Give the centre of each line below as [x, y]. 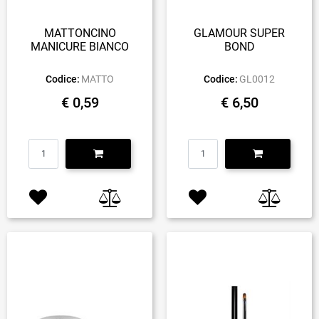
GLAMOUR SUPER [239, 33]
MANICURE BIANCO [80, 46]
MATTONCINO [80, 33]
